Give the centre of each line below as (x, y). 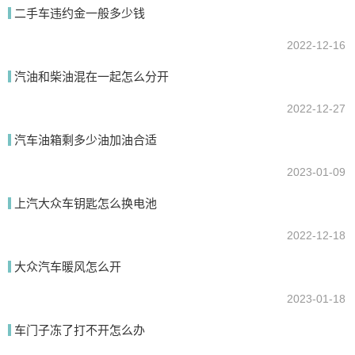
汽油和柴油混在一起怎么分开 (92, 76)
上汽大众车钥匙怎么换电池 (86, 203)
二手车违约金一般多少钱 (80, 13)
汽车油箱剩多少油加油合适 (86, 140)
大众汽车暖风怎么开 (68, 267)
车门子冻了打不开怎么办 (80, 330)
